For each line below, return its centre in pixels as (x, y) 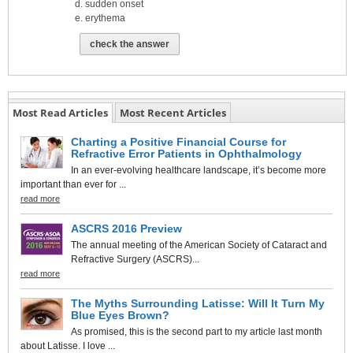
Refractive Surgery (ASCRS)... (135, 259)
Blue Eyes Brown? (120, 315)
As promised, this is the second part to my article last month (197, 331)
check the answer (130, 44)
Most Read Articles (60, 112)
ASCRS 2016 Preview (126, 228)
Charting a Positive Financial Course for (178, 141)
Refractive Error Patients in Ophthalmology (186, 153)
